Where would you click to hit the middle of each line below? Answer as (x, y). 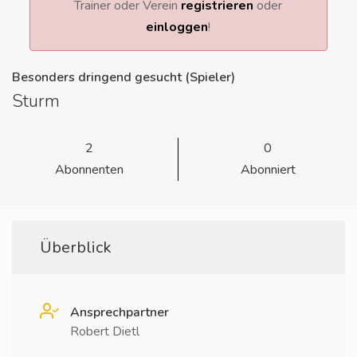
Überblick (76, 247)
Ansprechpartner (120, 312)
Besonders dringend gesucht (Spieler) (124, 77)
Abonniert (268, 170)
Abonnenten (89, 170)
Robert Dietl (105, 331)
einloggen (177, 27)
